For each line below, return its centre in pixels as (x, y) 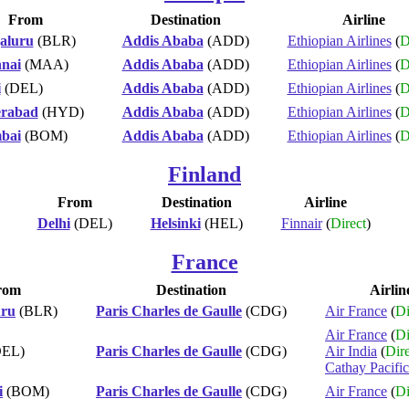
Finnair (301, 223)
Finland (204, 174)
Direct (348, 223)
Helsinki (175, 223)
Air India (351, 351)
